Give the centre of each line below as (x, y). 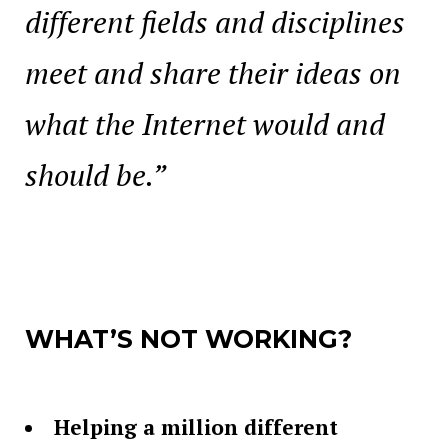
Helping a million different (196, 426)
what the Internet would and (205, 124)
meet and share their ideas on (213, 73)
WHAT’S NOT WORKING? (188, 338)
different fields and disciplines (215, 22)
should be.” (95, 175)
